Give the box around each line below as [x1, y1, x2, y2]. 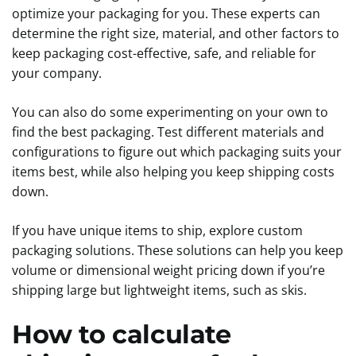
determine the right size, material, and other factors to [12, 25, 339, 42]
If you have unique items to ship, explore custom [12, 222, 303, 239]
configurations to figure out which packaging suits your [12, 143, 342, 161]
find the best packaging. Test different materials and [12, 123, 324, 141]
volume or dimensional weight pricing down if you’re [12, 261, 325, 279]
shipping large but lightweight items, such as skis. [12, 281, 310, 299]
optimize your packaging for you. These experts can [12, 5, 320, 22]
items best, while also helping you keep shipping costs [12, 163, 335, 180]
